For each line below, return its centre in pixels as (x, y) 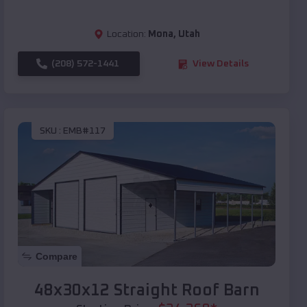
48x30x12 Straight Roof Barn (147, 291)
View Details (221, 64)
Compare (57, 257)
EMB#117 (84, 131)
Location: (126, 35)
